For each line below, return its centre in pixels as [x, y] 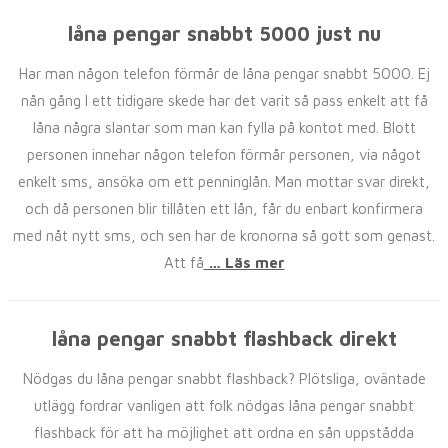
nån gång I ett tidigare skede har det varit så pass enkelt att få [224, 100]
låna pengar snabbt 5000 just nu [224, 33]
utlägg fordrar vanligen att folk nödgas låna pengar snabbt [224, 405]
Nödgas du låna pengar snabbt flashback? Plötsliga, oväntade [224, 378]
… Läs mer [244, 262]
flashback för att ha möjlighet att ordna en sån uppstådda [224, 432]
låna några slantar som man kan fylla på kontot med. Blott [224, 127]
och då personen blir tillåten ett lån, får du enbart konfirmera [224, 208]
